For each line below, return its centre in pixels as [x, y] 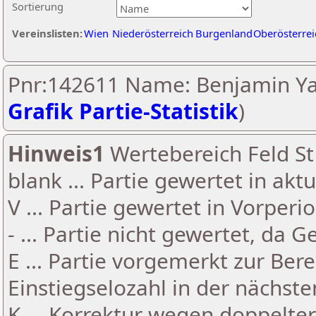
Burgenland [224, 33]
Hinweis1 [56, 153]
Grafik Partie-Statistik [123, 111]
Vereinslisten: [47, 33]
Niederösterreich [153, 33]
